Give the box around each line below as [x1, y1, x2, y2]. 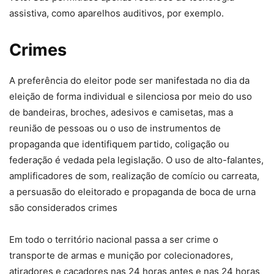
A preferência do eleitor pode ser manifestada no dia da [9, 75, 250, 87]
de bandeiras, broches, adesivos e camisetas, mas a [9, 106, 233, 119]
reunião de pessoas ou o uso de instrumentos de [9, 122, 221, 135]
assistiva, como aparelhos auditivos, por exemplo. [9, 7, 224, 20]
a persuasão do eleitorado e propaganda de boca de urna [9, 186, 256, 198]
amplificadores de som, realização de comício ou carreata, [9, 170, 259, 182]
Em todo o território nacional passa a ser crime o [9, 234, 218, 246]
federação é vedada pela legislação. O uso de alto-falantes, [9, 154, 264, 166]
